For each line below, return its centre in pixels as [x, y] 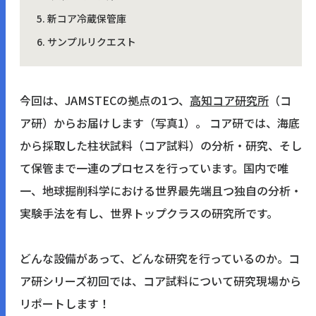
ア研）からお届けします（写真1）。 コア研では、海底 [160, 122]
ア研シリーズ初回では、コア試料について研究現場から [160, 280]
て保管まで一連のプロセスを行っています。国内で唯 [154, 168]
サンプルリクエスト [92, 41]
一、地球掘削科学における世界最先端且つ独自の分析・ [161, 190]
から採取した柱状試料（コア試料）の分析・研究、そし [161, 145]
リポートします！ [65, 303]
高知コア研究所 [229, 100]
